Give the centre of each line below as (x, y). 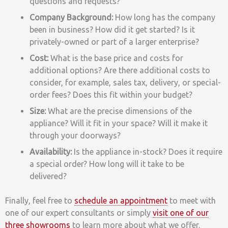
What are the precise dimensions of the (119, 111)
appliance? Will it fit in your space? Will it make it (119, 123)
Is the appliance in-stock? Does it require (147, 151)
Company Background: (72, 17)
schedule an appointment (121, 200)
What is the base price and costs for (116, 58)
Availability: (51, 151)
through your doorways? (75, 135)
